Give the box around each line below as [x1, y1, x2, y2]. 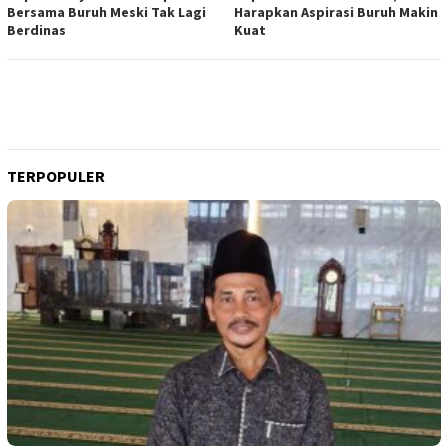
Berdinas [7, 21, 66, 39]
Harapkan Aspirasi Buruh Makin [234, 3, 438, 21]
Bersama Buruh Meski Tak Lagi [7, 3, 206, 21]
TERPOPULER [7, 166, 105, 186]
